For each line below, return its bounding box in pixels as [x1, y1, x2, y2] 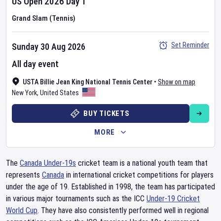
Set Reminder [171, 41, 209, 49]
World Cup [6, 206, 37, 215]
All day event [12, 59, 59, 69]
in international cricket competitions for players [64, 170, 214, 180]
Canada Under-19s [20, 158, 76, 168]
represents [6, 170, 42, 180]
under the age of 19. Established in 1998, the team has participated [6, 182, 215, 191]
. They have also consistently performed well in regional [37, 206, 209, 215]
